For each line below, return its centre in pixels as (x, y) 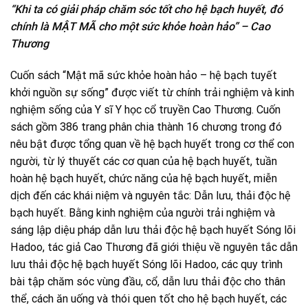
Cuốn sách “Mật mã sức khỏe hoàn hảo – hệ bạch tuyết (144, 76)
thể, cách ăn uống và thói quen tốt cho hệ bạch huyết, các (148, 299)
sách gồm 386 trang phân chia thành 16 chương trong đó (146, 127)
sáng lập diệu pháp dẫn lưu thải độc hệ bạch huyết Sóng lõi (153, 230)
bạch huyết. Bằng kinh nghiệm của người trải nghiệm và (143, 213)
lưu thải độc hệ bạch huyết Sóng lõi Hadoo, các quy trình (146, 265)
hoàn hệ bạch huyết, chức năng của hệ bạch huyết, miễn (144, 179)
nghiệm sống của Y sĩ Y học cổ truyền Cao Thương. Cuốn (145, 110)
